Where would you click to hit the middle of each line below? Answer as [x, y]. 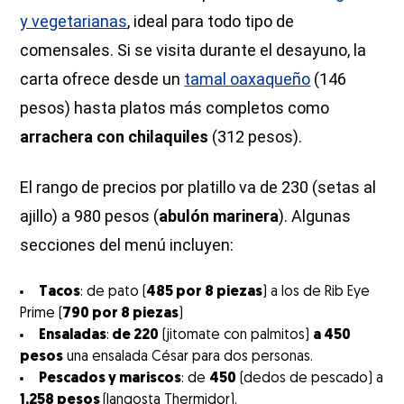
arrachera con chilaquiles [115, 136]
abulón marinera [219, 216]
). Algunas [315, 216]
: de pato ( [114, 292]
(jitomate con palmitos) [236, 335]
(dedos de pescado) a [310, 378]
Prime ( [41, 313]
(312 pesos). [256, 136]
